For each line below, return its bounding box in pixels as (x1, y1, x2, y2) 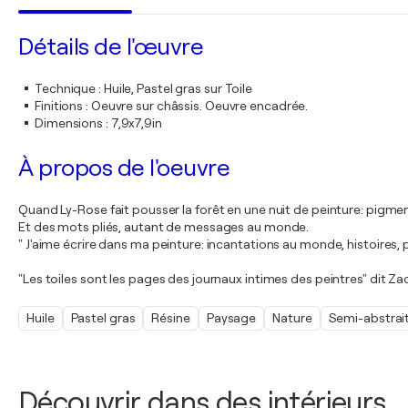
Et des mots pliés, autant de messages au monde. (18, 219, 310, 234)
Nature (272, 311, 312, 325)
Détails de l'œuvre (18, 34, 203, 60)
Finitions (35, 98, 84, 113)
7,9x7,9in (110, 116, 162, 130)
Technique (35, 81, 97, 96)
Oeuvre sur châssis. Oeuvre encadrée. (90, 98, 309, 113)
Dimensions (35, 116, 104, 130)
